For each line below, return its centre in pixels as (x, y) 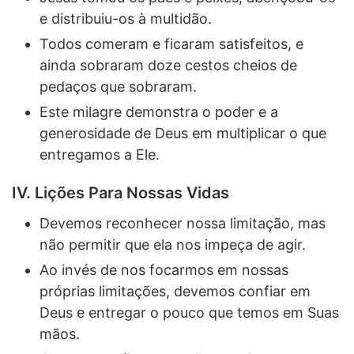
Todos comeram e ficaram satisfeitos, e (171, 43)
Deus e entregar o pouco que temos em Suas (189, 312)
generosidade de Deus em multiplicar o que (183, 133)
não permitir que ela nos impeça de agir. (173, 244)
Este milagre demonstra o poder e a (159, 111)
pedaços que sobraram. (118, 86)
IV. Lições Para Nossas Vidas (121, 192)
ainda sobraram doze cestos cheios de (168, 65)
